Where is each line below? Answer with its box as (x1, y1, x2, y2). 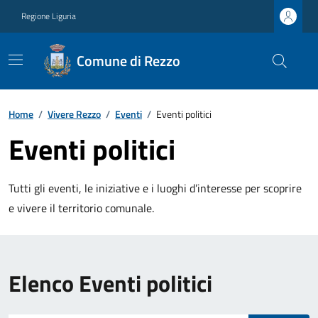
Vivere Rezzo (48, 106, 101, 121)
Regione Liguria (21, 9, 76, 23)
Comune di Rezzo (76, 50, 180, 72)
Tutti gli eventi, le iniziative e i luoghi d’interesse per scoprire (9, 180, 302, 197)
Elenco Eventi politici (9, 266, 212, 300)
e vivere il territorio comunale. (9, 199, 154, 216)
